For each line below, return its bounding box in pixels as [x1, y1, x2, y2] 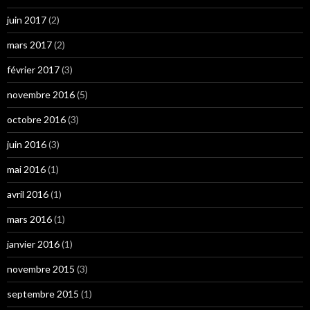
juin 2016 [7, 138, 46, 150]
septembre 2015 [7, 288, 79, 300]
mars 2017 [7, 39, 52, 51]
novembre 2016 [7, 89, 75, 100]
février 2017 [7, 64, 60, 75]
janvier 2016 [7, 238, 60, 250]
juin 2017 [7, 14, 46, 26]
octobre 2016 [7, 113, 66, 125]
